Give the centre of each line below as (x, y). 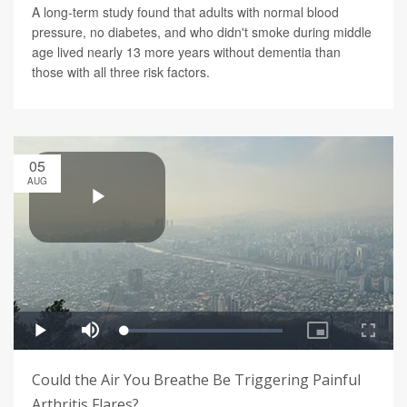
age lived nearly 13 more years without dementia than (186, 52)
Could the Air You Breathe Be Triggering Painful (196, 380)
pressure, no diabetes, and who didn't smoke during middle (202, 32)
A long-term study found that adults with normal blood (185, 12)
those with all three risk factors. (121, 72)
